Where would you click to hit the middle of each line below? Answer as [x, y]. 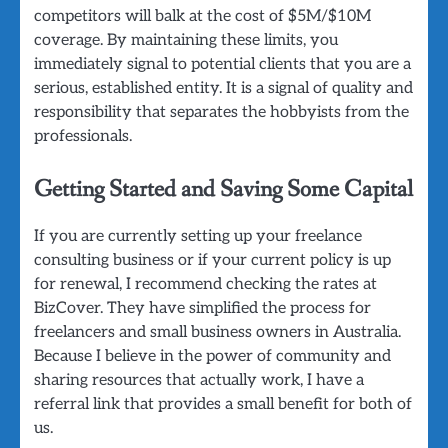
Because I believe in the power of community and [212, 355]
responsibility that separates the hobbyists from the [221, 111]
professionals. [83, 135]
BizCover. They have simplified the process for [202, 307]
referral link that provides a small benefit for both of [223, 403]
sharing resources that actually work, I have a [199, 379]
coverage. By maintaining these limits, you [186, 39]
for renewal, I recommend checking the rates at [205, 283]
